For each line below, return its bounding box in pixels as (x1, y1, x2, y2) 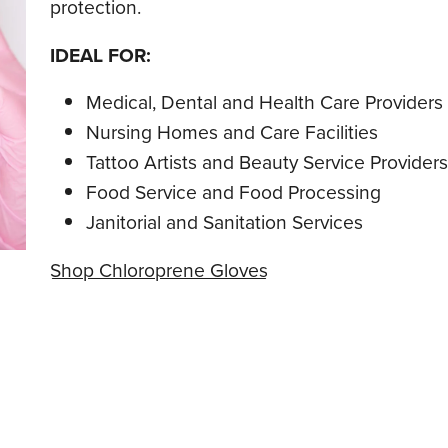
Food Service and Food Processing (85, 178, 381, 208)
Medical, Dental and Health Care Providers (85, 88, 443, 118)
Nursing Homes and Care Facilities (85, 118, 378, 148)
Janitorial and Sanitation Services (85, 208, 363, 238)
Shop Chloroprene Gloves (50, 255, 269, 285)
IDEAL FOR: (50, 40, 152, 70)
